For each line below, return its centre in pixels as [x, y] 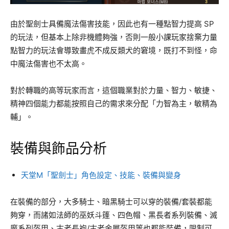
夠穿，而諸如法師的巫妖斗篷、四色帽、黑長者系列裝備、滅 [114, 215]
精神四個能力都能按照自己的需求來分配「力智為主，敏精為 [114, 104]
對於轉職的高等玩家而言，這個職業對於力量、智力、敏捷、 [114, 90]
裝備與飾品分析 [59, 149]
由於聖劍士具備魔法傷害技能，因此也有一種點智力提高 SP [112, 24]
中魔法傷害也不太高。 [49, 64]
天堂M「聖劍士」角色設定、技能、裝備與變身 [101, 175]
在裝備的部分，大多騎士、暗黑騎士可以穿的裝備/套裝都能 [111, 202]
